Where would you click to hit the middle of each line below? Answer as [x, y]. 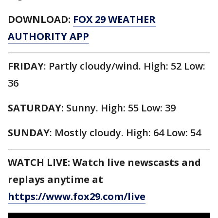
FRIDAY [26, 66]
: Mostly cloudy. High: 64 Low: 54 [125, 133]
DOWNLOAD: [40, 19]
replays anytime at [55, 179]
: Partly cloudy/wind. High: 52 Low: [125, 66]
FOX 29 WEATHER [114, 19]
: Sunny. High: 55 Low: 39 [118, 108]
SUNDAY [29, 133]
